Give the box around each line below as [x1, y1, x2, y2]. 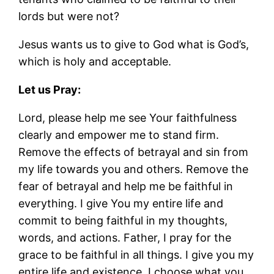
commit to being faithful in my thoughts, [18, 213, 228, 227]
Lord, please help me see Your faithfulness [18, 111, 237, 124]
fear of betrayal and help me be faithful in [18, 179, 234, 193]
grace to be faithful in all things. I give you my [18, 248, 254, 261]
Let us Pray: [18, 83, 81, 96]
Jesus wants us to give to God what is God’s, [18, 37, 250, 51]
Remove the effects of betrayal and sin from [18, 145, 249, 158]
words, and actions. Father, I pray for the [18, 231, 232, 244]
